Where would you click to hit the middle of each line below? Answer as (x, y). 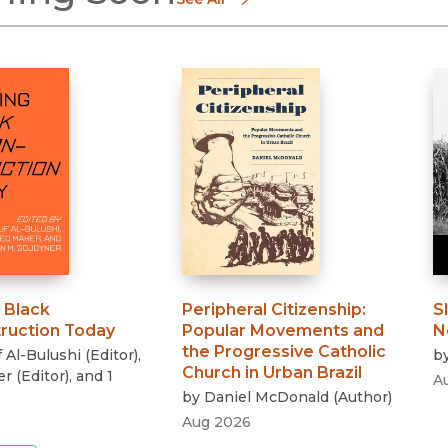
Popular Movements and (283, 331)
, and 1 (90, 376)
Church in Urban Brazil (272, 373)
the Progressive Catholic (284, 352)
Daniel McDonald (267, 397)
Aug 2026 (217, 422)
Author (363, 397)
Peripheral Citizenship (272, 310)
